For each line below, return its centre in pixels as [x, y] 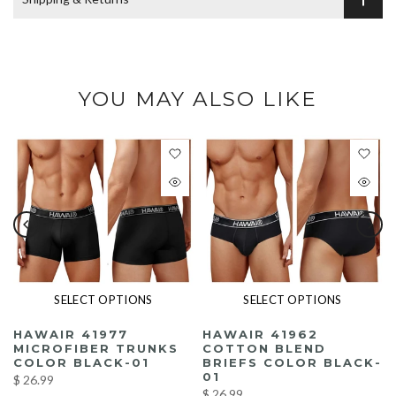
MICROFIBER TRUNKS [96, 348]
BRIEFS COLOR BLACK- [292, 362]
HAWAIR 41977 [71, 334]
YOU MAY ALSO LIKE [198, 99]
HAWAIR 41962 [260, 334]
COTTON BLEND [264, 348]
